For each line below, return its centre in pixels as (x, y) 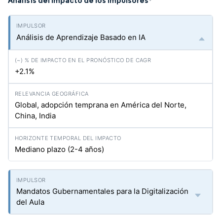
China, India (35, 116)
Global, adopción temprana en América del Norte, (101, 105)
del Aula (30, 202)
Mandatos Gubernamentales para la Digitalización (102, 191)
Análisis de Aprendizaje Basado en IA (81, 37)
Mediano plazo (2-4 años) (59, 149)
